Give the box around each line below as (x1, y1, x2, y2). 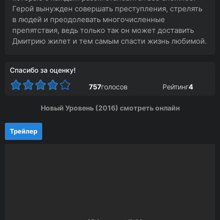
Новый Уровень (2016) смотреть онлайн (40, 104, 180, 112)
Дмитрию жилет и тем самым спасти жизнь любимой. (12, 36, 207, 46)
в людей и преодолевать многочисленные (12, 15, 165, 24)
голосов (101, 82, 128, 91)
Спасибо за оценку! (10, 66, 76, 74)
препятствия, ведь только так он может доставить (12, 26, 194, 35)
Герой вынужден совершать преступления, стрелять (12, 4, 202, 13)
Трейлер (10, 127, 37, 135)
